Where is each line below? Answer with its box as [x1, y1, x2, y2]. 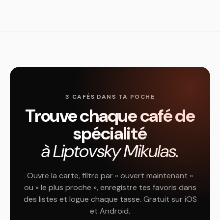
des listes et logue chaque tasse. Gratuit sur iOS [23, 194, 197, 204]
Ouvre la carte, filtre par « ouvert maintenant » [27, 170, 193, 181]
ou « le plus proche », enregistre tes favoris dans [24, 182, 196, 192]
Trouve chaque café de [25, 104, 195, 127]
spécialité [73, 122, 147, 145]
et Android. [90, 206, 130, 216]
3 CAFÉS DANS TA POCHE [65, 93, 155, 101]
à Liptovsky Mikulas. [41, 139, 179, 163]
